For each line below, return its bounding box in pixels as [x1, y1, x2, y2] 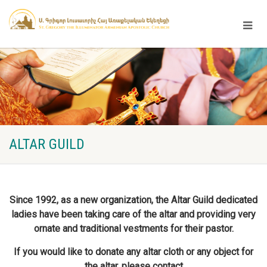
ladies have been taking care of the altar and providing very [11, 209, 256, 220]
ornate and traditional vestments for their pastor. [33, 223, 234, 234]
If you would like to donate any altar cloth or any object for [14, 246, 253, 257]
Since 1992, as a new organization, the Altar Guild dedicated [10, 194, 257, 206]
